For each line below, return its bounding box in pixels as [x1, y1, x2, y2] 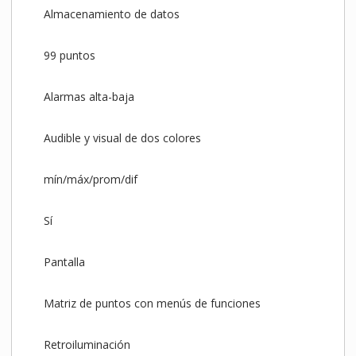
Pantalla [43, 254, 85, 270]
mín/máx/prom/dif [43, 172, 137, 188]
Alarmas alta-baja [43, 89, 134, 105]
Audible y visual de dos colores [43, 130, 201, 146]
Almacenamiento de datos [43, 6, 180, 22]
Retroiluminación [43, 337, 130, 353]
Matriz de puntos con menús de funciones [43, 296, 261, 311]
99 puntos [43, 48, 95, 64]
